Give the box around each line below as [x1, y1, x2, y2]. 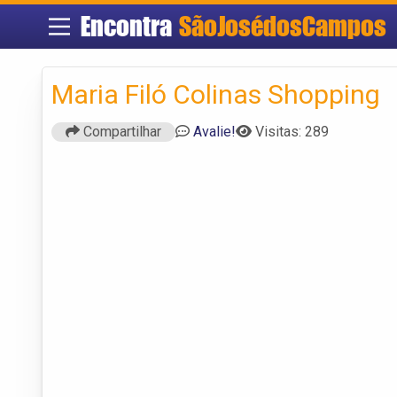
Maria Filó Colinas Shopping [51, 78, 380, 110]
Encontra [80, 10, 179, 43]
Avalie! [193, 122, 236, 140]
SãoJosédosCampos [178, 10, 386, 43]
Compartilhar [80, 122, 161, 140]
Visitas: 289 [255, 122, 329, 140]
